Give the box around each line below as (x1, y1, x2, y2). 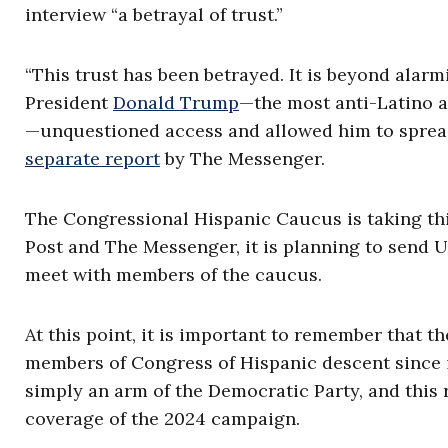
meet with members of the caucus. (25, 263, 322, 286)
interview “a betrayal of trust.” (25, 3, 283, 26)
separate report (25, 147, 160, 170)
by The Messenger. (160, 147, 325, 170)
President (25, 91, 113, 114)
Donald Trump (113, 91, 239, 114)
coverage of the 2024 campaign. (25, 407, 300, 430)
